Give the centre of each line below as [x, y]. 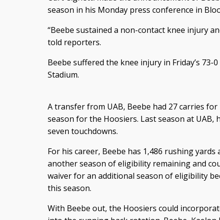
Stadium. [63, 75]
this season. [69, 188]
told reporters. [74, 42]
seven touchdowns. [82, 131]
